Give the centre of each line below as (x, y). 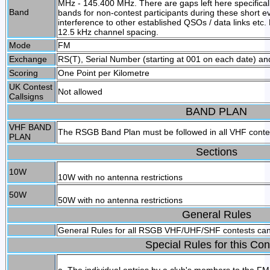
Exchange (28, 59)
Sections (216, 152)
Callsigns (26, 96)
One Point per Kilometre (103, 73)
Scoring (23, 73)
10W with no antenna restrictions (120, 177)
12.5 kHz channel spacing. (108, 32)
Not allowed (80, 92)
